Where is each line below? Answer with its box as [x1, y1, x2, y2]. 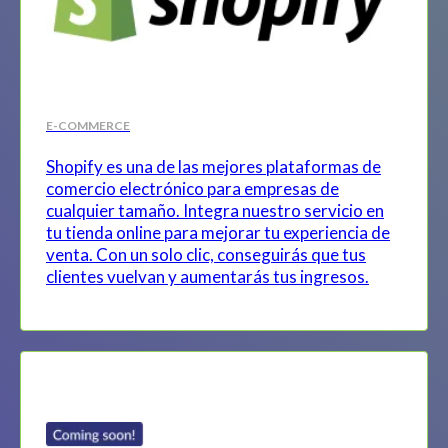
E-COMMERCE [46, 117, 130, 133]
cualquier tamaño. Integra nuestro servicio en [46, 199, 384, 221]
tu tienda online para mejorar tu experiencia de [46, 221, 390, 243]
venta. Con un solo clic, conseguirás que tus [46, 243, 366, 265]
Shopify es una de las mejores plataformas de [46, 155, 381, 177]
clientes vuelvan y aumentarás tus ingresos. [46, 265, 369, 287]
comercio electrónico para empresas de [46, 177, 339, 199]
